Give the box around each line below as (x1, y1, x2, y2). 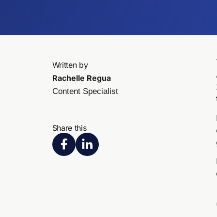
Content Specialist (52, 87, 118, 96)
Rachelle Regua (52, 73, 111, 83)
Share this (52, 123, 87, 133)
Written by (52, 60, 88, 70)
